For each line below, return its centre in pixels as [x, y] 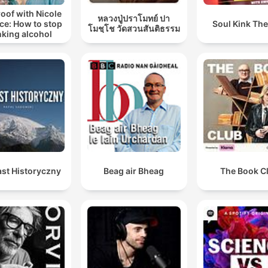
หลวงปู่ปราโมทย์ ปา [134, 19]
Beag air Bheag [134, 170]
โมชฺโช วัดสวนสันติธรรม [134, 29]
